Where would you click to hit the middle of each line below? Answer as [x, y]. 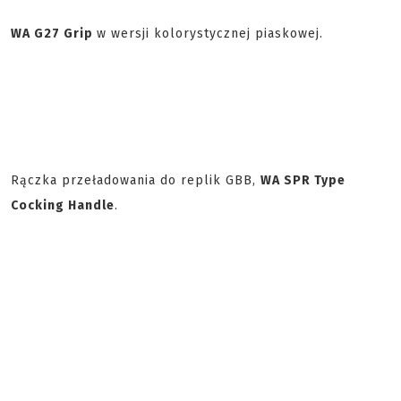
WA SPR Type [303, 180]
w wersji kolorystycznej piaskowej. [210, 34]
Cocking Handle [63, 205]
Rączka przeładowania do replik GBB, [136, 180]
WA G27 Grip [54, 34]
